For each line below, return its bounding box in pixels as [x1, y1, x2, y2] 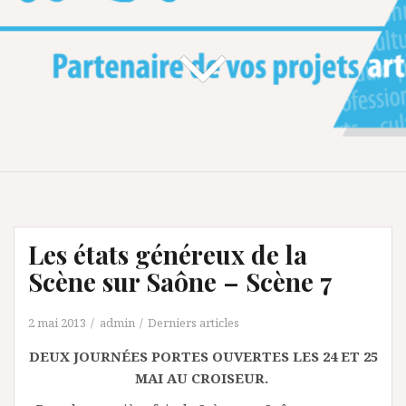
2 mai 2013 [28, 314, 86, 331]
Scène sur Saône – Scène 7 [28, 264, 333, 298]
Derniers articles [148, 314, 239, 331]
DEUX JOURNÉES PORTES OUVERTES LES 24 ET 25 [28, 346, 378, 365]
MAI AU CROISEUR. [134, 368, 272, 387]
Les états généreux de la [28, 237, 307, 271]
